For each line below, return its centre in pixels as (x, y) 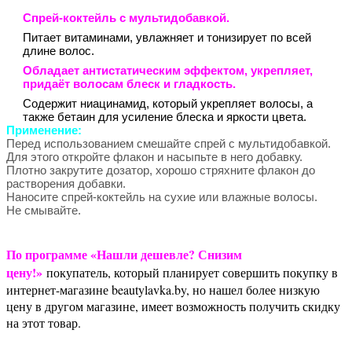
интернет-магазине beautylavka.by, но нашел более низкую (163, 289)
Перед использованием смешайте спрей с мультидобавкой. (169, 143)
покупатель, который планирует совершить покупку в (190, 272)
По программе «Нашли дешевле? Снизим (124, 254)
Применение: (44, 130)
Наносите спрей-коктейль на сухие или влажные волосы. (162, 196)
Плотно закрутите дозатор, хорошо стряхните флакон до (161, 170)
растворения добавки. (66, 183)
